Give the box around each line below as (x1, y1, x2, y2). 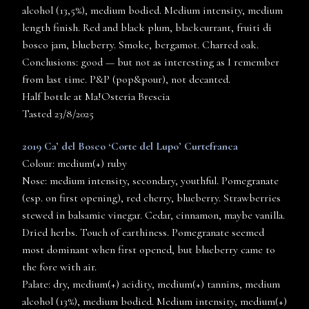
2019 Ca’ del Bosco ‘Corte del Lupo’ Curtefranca (22, 139, 238, 154)
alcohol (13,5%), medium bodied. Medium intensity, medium (22, 3, 283, 18)
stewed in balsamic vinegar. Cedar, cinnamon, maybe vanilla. (22, 208, 285, 223)
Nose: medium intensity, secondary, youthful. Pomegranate (22, 174, 279, 188)
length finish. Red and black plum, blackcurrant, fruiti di (22, 21, 272, 35)
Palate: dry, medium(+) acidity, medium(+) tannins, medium (22, 277, 280, 292)
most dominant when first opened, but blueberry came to (22, 243, 275, 257)
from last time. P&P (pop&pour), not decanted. (22, 72, 230, 87)
